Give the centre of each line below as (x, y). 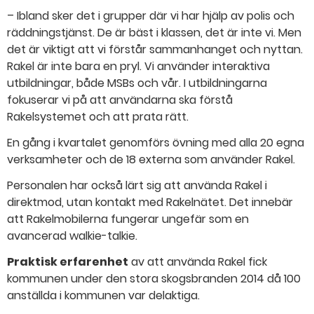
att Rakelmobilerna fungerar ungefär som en (128, 219)
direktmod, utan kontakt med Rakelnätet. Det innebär (150, 202)
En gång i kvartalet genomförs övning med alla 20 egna (156, 143)
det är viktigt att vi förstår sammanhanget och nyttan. (155, 50)
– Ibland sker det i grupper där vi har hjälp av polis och (151, 16)
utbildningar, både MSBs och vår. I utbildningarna (137, 83)
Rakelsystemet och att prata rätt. (98, 117)
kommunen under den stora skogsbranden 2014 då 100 (154, 278)
